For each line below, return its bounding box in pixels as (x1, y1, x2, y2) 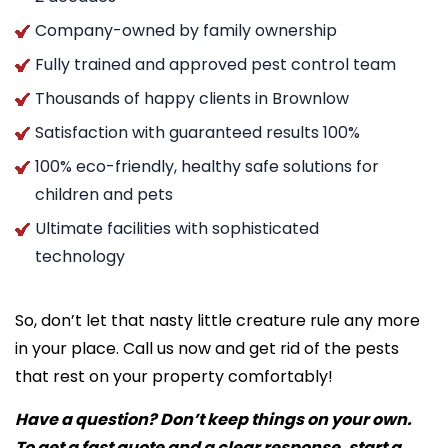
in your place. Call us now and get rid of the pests (15, 336, 399, 360)
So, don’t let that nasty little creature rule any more (15, 308, 420, 332)
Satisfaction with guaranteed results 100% (35, 120, 360, 144)
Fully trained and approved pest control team (35, 52, 396, 76)
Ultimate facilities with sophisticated (35, 216, 319, 240)
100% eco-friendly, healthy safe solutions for (35, 154, 379, 178)
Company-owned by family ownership (35, 18, 337, 42)
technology (35, 244, 125, 268)
